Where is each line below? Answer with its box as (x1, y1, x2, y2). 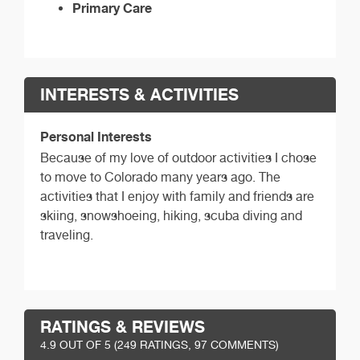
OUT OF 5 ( (56, 338, 117, 352)
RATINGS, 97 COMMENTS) (137, 338, 279, 352)
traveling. (40, 227, 93, 243)
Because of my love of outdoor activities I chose (40, 149, 317, 166)
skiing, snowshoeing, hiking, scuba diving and (40, 207, 302, 223)
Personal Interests (40, 128, 152, 145)
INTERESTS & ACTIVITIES (40, 84, 239, 104)
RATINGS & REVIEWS (40, 317, 205, 337)
